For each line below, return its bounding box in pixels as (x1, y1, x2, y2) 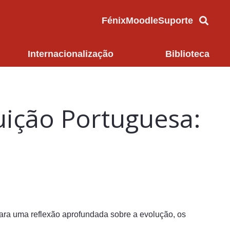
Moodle (126, 15, 159, 26)
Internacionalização (27, 48, 113, 59)
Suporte (158, 15, 194, 26)
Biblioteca (165, 48, 209, 59)
